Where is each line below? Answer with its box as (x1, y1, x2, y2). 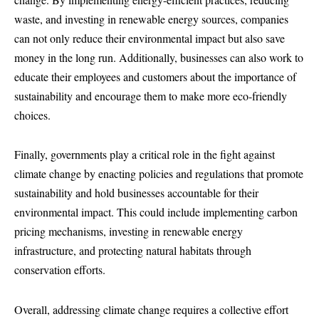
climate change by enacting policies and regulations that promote (14, 166, 303, 182)
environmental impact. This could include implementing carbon (14, 204, 298, 220)
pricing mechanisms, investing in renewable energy (14, 224, 243, 239)
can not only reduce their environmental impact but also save (14, 30, 285, 46)
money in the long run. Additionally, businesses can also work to (14, 49, 303, 65)
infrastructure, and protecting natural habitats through (14, 243, 251, 258)
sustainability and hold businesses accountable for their (14, 185, 258, 201)
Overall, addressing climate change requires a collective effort (14, 301, 288, 317)
